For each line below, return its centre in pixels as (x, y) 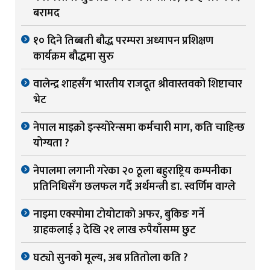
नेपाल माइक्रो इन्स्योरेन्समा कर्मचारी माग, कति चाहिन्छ (139, 128)
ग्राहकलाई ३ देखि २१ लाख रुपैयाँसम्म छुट (115, 231)
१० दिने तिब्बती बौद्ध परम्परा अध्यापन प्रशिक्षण (123, 41)
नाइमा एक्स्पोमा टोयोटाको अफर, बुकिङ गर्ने (119, 215)
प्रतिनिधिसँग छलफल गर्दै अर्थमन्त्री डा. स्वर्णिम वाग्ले (134, 187)
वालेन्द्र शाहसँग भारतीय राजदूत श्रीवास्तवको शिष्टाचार (138, 85)
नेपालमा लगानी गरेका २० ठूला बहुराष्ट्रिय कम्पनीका (132, 171)
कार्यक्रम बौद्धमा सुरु (74, 57)
